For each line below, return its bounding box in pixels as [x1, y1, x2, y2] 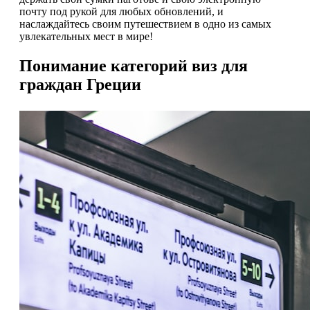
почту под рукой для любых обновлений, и [19, 6, 224, 17]
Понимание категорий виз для [19, 56, 248, 75]
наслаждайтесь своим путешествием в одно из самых [19, 18, 271, 30]
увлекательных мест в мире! [19, 30, 153, 42]
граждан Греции [19, 75, 141, 93]
